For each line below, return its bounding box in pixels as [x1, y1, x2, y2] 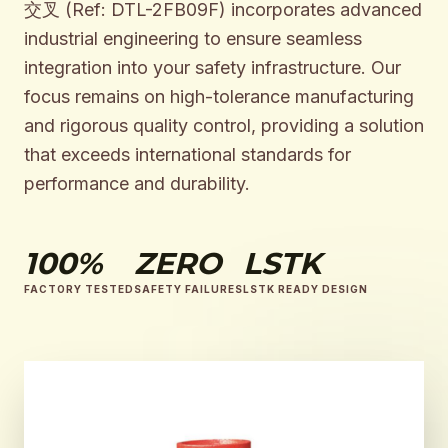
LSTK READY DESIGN [243, 283, 368, 295]
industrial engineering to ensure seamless [24, 28, 362, 49]
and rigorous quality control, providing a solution [24, 115, 424, 136]
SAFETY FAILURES [134, 283, 243, 295]
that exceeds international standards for [24, 144, 351, 165]
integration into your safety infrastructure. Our [24, 57, 401, 78]
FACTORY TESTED [24, 283, 134, 295]
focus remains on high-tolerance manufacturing [24, 86, 414, 107]
